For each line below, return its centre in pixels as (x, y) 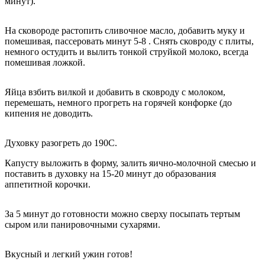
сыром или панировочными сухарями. (83, 225)
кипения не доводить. (49, 114)
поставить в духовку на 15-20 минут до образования (110, 174)
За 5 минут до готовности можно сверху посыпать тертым (122, 214)
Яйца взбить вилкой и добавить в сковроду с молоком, (115, 92)
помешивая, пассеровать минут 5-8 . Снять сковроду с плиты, (129, 41)
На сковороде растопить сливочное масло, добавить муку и (125, 31)
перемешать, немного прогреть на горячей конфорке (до (118, 103)
